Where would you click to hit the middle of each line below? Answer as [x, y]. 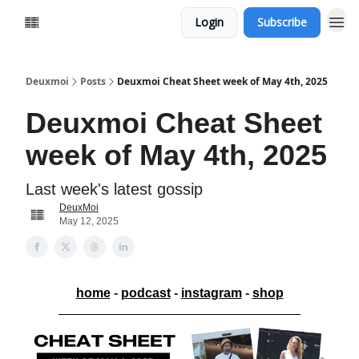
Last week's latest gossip [114, 189]
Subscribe [282, 22]
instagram [211, 293]
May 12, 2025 [89, 221]
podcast [145, 293]
